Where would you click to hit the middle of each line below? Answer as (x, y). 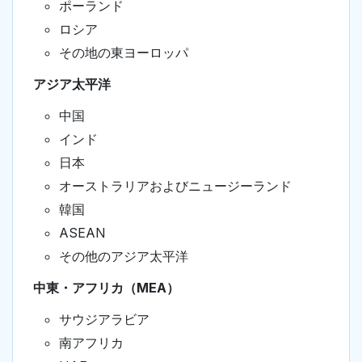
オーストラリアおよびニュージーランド (175, 186)
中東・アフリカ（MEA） (106, 288)
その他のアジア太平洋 (124, 257)
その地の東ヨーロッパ (124, 53)
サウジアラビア (104, 320)
